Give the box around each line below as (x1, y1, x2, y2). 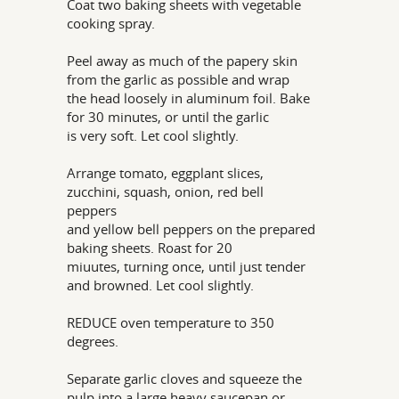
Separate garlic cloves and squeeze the (67, 370, 303, 387)
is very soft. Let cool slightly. (67, 126, 240, 144)
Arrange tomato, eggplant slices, (67, 164, 265, 182)
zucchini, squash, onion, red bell (67, 183, 265, 200)
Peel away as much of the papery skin (67, 52, 298, 69)
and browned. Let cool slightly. (67, 276, 255, 294)
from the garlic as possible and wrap (67, 70, 290, 88)
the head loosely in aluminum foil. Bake (67, 89, 311, 107)
